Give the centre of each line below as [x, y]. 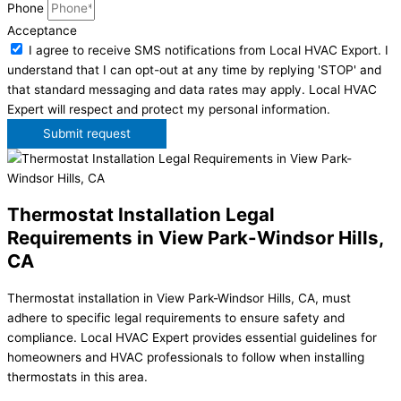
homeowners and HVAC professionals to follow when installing [186, 357]
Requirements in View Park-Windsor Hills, [195, 237]
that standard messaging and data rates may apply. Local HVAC [192, 89]
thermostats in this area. [77, 376]
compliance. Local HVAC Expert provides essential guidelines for [192, 337]
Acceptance [42, 30]
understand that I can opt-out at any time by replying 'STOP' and [194, 69]
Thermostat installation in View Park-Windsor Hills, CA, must [179, 298]
